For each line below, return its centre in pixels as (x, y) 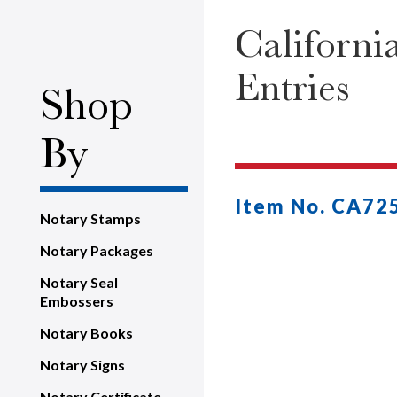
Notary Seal (79, 282)
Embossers (77, 301)
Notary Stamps (90, 218)
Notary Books (86, 333)
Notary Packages (97, 250)
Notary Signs (82, 365)
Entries (292, 87)
